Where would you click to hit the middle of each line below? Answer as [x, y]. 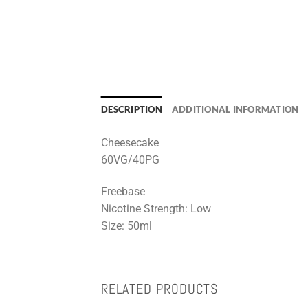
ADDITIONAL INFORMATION [235, 110]
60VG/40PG [130, 160]
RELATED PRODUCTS [159, 288]
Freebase [123, 191]
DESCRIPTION [132, 110]
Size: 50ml [126, 225]
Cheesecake [130, 143]
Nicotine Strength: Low [156, 208]
